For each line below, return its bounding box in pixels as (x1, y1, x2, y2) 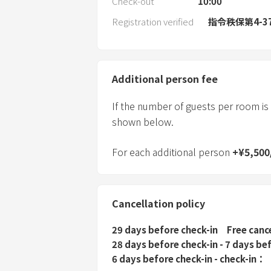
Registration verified (112, 15, 194, 28)
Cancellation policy (112, 196, 205, 211)
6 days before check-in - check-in (112, 252, 256, 266)
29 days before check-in (112, 223, 218, 237)
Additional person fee (112, 71, 218, 87)
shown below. (112, 114, 174, 129)
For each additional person (112, 145, 232, 160)
